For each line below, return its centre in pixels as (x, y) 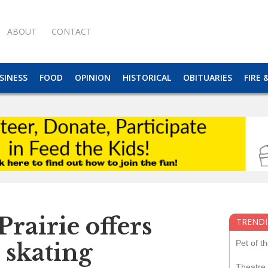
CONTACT (71, 31)
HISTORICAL (147, 77)
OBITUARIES (208, 77)
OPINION (93, 77)
